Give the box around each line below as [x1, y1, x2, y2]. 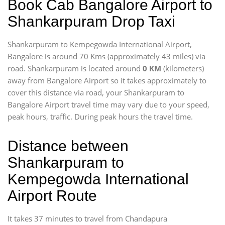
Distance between [8, 138, 129, 154]
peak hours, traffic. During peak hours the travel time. [8, 111, 193, 122]
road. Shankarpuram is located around [8, 63, 143, 73]
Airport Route [8, 187, 97, 204]
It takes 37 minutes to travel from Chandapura [8, 213, 167, 223]
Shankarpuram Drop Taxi [8, 13, 175, 30]
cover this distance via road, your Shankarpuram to [8, 87, 184, 97]
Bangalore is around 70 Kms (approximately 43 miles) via [8, 51, 205, 61]
